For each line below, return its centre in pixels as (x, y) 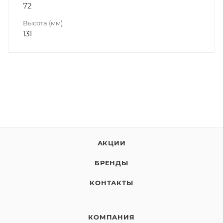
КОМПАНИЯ (111, 217)
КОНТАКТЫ (111, 183)
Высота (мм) (43, 23)
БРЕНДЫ (111, 163)
